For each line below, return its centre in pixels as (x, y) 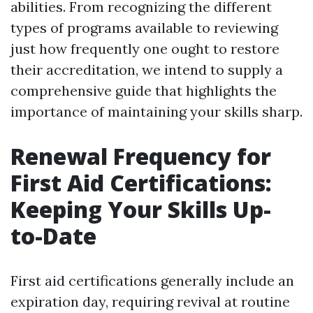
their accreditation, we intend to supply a (147, 70)
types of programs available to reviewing (144, 28)
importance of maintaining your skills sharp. (156, 111)
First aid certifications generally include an (152, 281)
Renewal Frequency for (141, 156)
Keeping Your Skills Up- (141, 209)
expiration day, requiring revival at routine (150, 301)
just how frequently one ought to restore (145, 49)
